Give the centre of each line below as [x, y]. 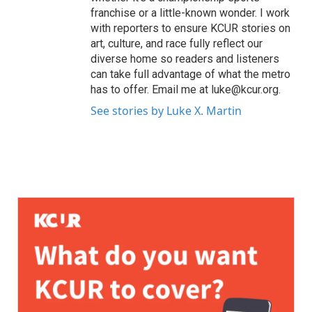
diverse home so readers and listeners [185, 59]
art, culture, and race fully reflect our [177, 44]
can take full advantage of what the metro [190, 74]
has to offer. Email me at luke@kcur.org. [186, 89]
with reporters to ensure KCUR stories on [190, 28]
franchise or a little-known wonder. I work [190, 13]
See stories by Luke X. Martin [166, 111]
